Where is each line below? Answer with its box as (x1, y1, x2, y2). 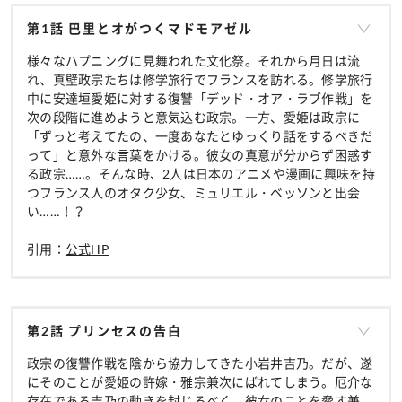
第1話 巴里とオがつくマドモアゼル (27, 20, 253, 36)
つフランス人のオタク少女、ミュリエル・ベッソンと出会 (27, 183, 361, 201)
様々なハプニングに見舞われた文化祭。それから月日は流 (27, 51, 361, 69)
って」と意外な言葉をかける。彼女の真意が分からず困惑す (27, 145, 373, 163)
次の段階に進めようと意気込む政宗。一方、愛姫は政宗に (27, 108, 361, 126)
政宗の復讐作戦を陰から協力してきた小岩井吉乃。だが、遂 (27, 354, 373, 371)
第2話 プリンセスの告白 (27, 322, 182, 338)
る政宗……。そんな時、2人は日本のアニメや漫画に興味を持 (27, 164, 375, 182)
